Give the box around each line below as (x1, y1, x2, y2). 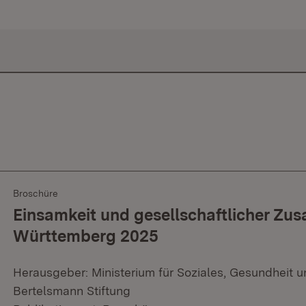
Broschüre (13, 188, 58, 199)
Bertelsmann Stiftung (13, 283, 130, 298)
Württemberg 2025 (13, 226, 158, 246)
